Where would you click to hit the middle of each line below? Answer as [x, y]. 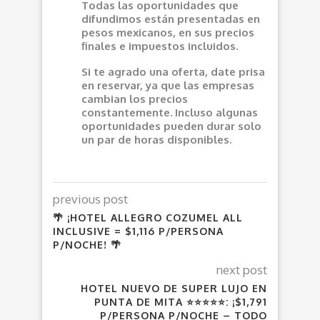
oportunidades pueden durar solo [171, 126]
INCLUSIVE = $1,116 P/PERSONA [138, 231]
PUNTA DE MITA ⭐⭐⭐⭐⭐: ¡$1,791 [181, 301]
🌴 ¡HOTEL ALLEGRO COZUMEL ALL [148, 217]
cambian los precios [135, 99]
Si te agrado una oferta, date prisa [173, 71]
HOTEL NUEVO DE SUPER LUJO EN [174, 288]
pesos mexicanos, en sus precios [168, 32]
